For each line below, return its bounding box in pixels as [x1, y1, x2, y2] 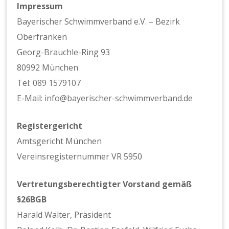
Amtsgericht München [17, 135, 102, 147]
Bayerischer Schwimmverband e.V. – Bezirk [17, 16, 180, 28]
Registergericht [17, 120, 83, 132]
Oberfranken [17, 31, 67, 43]
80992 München [17, 62, 79, 74]
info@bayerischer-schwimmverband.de [44, 93, 193, 104]
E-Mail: [17, 93, 45, 104]
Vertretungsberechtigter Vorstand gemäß [17, 178, 192, 190]
